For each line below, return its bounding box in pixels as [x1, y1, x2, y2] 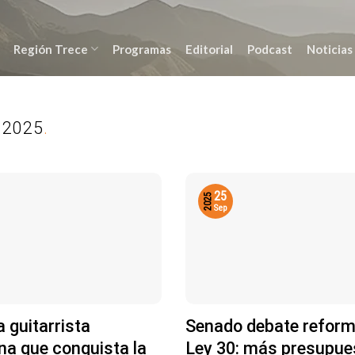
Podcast [246, 41, 292, 56]
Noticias [306, 41, 353, 56]
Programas [112, 41, 171, 56]
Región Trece [13, 41, 88, 56]
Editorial [185, 41, 233, 56]
